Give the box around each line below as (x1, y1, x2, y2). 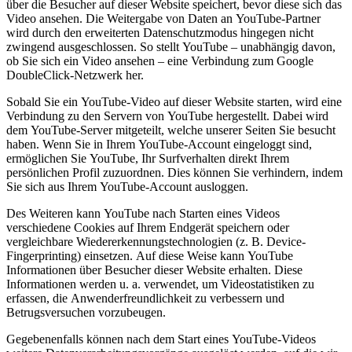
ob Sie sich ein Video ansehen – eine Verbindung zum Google (6, 53, 313, 68)
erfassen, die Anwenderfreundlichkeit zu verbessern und (6, 291, 284, 305)
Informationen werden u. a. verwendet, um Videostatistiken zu (6, 277, 314, 291)
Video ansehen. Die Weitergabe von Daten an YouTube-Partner (6, 11, 321, 25)
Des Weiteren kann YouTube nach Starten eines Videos (6, 206, 280, 220)
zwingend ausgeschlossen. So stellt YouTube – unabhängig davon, (6, 39, 335, 53)
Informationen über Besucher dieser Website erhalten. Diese (6, 262, 302, 277)
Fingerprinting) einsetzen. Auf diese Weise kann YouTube (6, 248, 293, 262)
